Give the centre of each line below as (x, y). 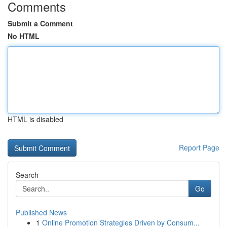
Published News (41, 212)
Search (27, 175)
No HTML (24, 36)
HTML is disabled (35, 119)
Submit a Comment (40, 23)
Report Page (199, 147)
